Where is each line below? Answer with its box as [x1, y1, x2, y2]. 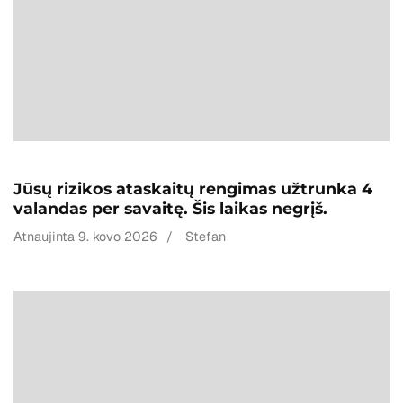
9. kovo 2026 [78, 228, 157, 245]
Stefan [185, 228, 226, 245]
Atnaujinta [13, 228, 78, 245]
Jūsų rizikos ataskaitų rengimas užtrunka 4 [13, 178, 372, 198]
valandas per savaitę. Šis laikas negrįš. [13, 198, 327, 218]
